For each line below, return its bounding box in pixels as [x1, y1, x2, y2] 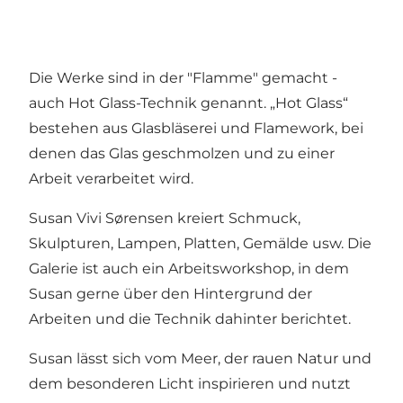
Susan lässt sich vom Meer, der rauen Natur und [29, 350, 372, 368]
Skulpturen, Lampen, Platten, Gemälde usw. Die [29, 235, 372, 253]
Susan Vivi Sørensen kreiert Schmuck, [29, 210, 300, 228]
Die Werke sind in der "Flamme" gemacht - [29, 69, 337, 87]
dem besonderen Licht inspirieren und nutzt [29, 375, 351, 393]
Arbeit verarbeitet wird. [29, 170, 193, 188]
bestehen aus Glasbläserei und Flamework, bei [29, 120, 363, 138]
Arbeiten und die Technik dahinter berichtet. [29, 310, 351, 328]
